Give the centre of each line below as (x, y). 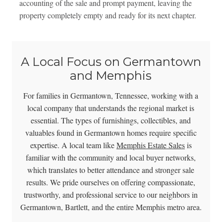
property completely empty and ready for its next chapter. (108, 15)
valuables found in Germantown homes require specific (111, 133)
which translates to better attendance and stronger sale (111, 170)
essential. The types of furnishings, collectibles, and (111, 120)
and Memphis (111, 76)
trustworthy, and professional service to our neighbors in (111, 195)
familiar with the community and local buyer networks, (111, 158)
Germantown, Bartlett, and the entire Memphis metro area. (111, 207)
